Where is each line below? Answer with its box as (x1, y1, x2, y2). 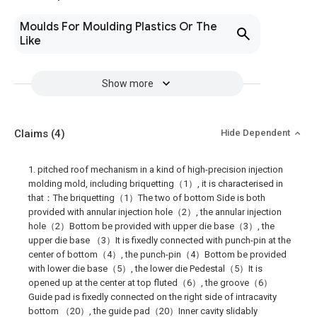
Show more (101, 78, 154, 89)
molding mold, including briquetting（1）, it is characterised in (28, 178, 283, 189)
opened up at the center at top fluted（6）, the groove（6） (28, 277, 272, 288)
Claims (14, 127, 51, 140)
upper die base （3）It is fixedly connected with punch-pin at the (28, 235, 291, 246)
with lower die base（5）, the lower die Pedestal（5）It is (28, 263, 263, 274)
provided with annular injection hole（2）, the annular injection (28, 207, 282, 217)
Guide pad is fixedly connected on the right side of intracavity (28, 292, 277, 302)
